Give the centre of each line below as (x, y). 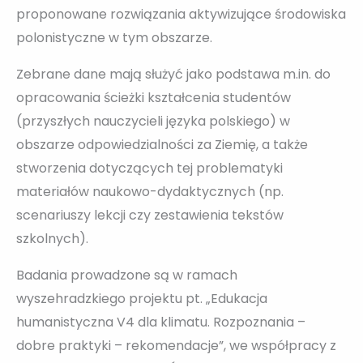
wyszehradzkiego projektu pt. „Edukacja (142, 299)
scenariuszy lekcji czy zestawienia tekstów (150, 216)
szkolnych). (52, 239)
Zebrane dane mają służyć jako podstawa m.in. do (173, 75)
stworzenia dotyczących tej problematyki (149, 169)
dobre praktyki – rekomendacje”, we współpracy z (176, 346)
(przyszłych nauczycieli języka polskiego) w (153, 122)
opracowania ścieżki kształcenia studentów (154, 98)
